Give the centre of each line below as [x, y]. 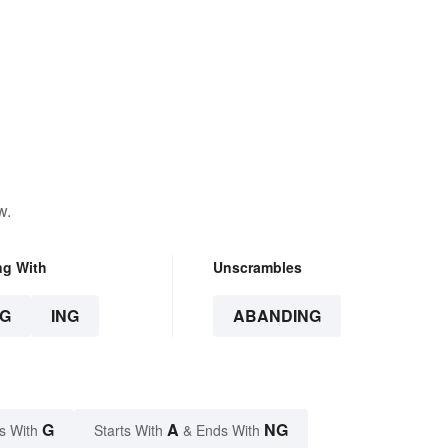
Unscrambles [257, 267]
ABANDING [276, 316]
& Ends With [221, 430]
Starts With [130, 430]
